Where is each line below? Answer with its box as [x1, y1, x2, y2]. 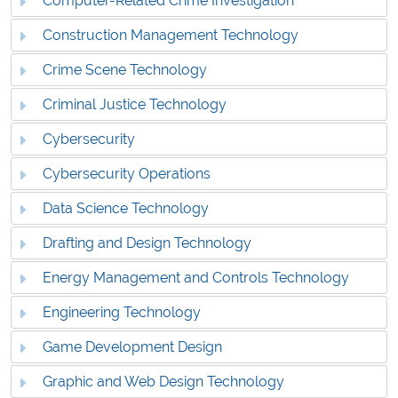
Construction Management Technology [43, 27, 299, 44]
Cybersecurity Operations [43, 165, 211, 183]
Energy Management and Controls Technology [43, 269, 350, 287]
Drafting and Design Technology [43, 235, 252, 252]
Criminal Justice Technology [43, 96, 227, 114]
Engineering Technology [43, 304, 202, 322]
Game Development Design [43, 338, 223, 356]
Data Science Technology [43, 200, 210, 218]
